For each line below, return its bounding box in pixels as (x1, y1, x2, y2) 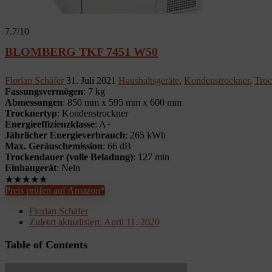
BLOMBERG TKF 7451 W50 (5, 45, 158, 58)
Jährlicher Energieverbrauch (5, 130, 125, 140)
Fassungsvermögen (5, 86, 83, 97)
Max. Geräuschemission (5, 141, 103, 151)
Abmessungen (5, 97, 63, 107)
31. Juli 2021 (66, 75, 118, 86)
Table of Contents (5, 239, 87, 251)
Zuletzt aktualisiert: (29, 217, 102, 227)
